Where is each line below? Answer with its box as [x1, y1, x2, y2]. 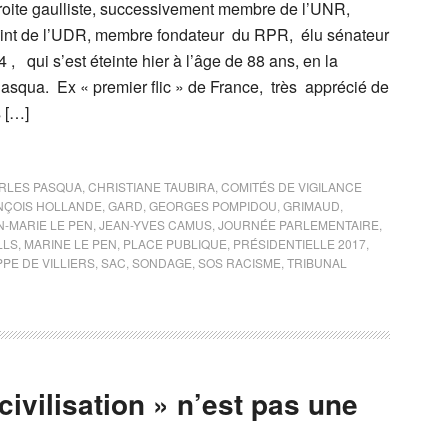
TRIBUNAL [287, 253, 347, 271]
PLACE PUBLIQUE [123, 234, 227, 252]
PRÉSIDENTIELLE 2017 [233, 234, 366, 252]
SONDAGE [132, 253, 192, 271]
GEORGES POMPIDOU [149, 196, 277, 214]
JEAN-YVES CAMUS [99, 215, 212, 233]
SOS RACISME [198, 253, 281, 271]
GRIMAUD [283, 196, 340, 214]
